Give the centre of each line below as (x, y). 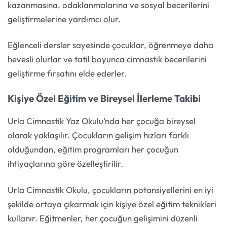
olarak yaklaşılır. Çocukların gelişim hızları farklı (98, 135)
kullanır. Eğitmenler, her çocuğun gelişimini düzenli (103, 218)
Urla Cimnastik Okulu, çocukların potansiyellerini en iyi (110, 190)
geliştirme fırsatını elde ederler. (67, 73)
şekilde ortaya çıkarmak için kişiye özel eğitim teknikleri (112, 204)
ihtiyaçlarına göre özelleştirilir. (65, 164)
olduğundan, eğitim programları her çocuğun (93, 149)
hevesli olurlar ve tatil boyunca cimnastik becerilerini (107, 59)
